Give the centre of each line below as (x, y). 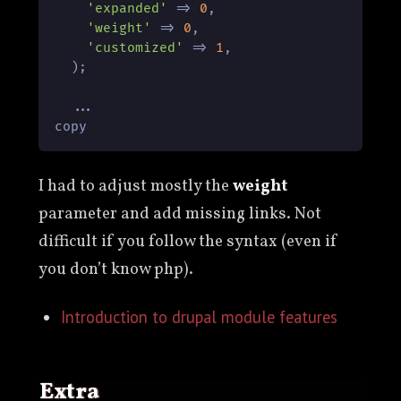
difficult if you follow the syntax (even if (188, 241)
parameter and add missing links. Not (179, 213)
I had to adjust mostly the (135, 186)
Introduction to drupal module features (200, 316)
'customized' (136, 47)
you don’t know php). (115, 269)
